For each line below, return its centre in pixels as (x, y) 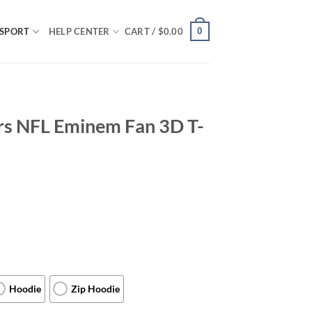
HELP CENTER (79, 31)
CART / (141, 31)
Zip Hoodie (96, 289)
